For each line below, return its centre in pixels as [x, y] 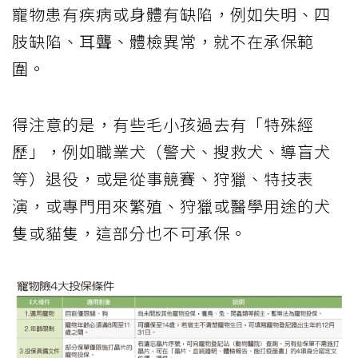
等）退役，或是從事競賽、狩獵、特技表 [163, 178]
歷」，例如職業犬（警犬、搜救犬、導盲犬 [171, 151]
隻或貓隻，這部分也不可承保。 [129, 233]
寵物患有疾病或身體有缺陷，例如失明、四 [171, 14]
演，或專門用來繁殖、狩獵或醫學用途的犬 [171, 205]
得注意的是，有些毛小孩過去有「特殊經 [163, 124]
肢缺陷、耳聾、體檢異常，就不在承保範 [163, 41]
